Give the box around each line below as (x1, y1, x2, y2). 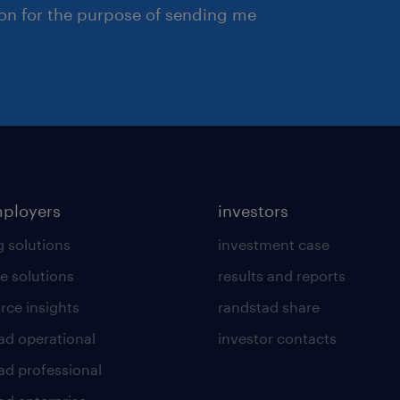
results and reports (217, 266, 346, 284)
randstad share (217, 297, 320, 315)
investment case (217, 235, 329, 253)
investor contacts (217, 329, 337, 346)
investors (217, 200, 288, 221)
